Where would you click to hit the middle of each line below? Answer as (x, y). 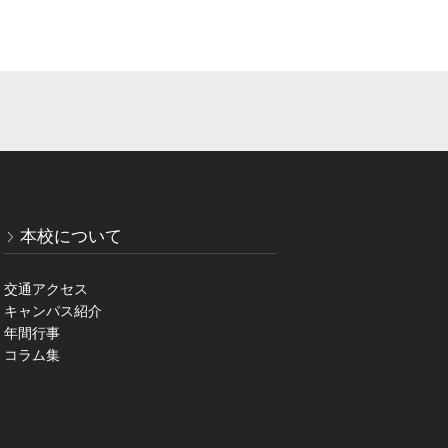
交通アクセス (46, 289)
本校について (71, 237)
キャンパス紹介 (53, 311)
